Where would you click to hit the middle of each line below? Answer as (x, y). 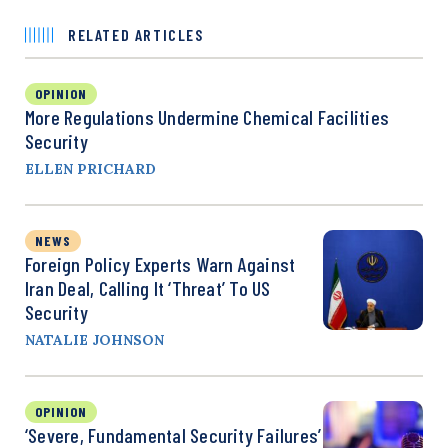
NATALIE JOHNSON (94, 340)
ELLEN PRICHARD (90, 169)
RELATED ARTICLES (136, 34)
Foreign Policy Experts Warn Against (160, 264)
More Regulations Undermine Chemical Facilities (207, 117)
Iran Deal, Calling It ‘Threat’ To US (148, 288)
